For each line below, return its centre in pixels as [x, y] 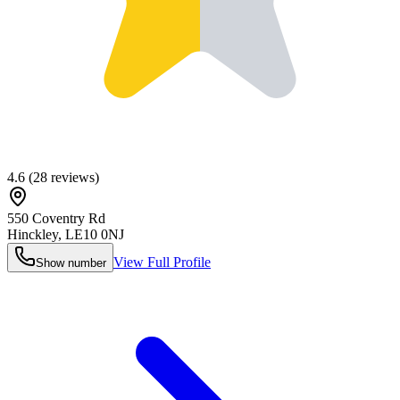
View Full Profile [162, 262]
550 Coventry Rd [56, 218]
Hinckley [33, 234]
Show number [71, 262]
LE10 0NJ [95, 234]
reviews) [73, 177]
